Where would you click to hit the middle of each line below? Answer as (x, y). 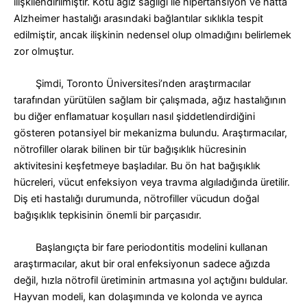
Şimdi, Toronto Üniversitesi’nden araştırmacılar (132, 83)
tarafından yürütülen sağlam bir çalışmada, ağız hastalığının (150, 100)
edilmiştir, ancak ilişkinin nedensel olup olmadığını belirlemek (152, 35)
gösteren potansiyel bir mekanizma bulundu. (118, 133)
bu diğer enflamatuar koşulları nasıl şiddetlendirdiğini (134, 116)
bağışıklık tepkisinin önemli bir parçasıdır (106, 215)
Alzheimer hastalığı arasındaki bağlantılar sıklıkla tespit (138, 18)
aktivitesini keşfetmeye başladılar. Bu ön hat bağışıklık (137, 165)
